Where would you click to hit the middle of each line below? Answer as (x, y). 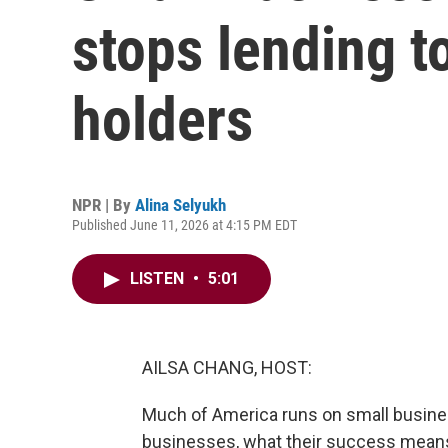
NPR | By (103, 205)
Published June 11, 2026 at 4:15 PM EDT (184, 225)
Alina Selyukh (180, 205)
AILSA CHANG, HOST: (227, 367)
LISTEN (159, 278)
